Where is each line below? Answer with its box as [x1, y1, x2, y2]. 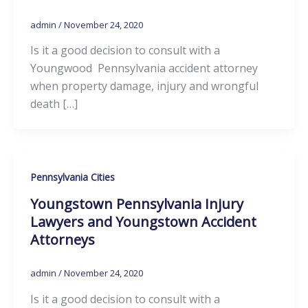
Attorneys [30, 230, 95, 250]
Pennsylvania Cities [30, 170, 115, 184]
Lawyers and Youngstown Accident [30, 212, 256, 232]
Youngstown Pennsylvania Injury [30, 195, 243, 214]
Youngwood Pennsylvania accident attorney [30, 60, 258, 76]
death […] [30, 96, 78, 112]
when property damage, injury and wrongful [30, 78, 258, 94]
